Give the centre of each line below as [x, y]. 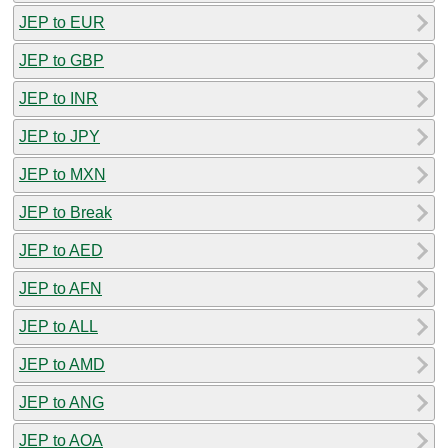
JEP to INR [58, 98]
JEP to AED [61, 250]
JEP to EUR [62, 22]
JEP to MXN [62, 174]
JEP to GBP [61, 60]
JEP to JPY [59, 136]
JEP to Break [65, 212]
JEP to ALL [58, 326]
